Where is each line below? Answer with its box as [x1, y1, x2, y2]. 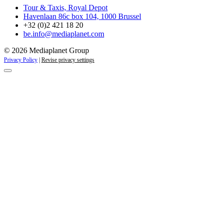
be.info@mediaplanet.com [23, 30, 104, 38]
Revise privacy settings [41, 56, 94, 64]
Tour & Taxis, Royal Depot [23, 3, 108, 12]
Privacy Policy [4, 56, 37, 64]
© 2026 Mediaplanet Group [4, 46, 89, 55]
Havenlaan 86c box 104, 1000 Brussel [23, 12, 141, 21]
